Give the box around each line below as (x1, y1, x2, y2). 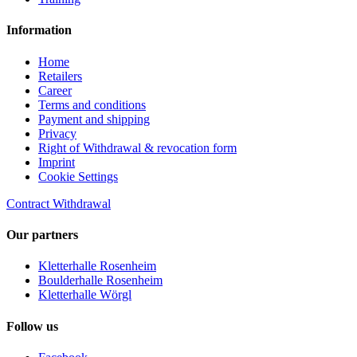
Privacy (38, 126, 76, 140)
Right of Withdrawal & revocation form (38, 140, 237, 155)
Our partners (6, 227, 78, 241)
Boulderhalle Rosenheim (38, 273, 163, 288)
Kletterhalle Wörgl (38, 288, 131, 302)
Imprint (38, 155, 75, 169)
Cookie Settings (38, 169, 118, 183)
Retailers (38, 69, 82, 83)
